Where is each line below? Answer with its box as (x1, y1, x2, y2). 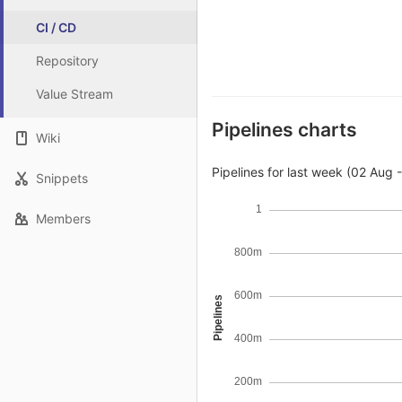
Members (36, 211, 91, 226)
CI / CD (36, 20, 76, 35)
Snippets (36, 170, 88, 186)
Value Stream (36, 86, 113, 101)
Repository (36, 53, 99, 68)
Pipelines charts (212, 118, 357, 141)
